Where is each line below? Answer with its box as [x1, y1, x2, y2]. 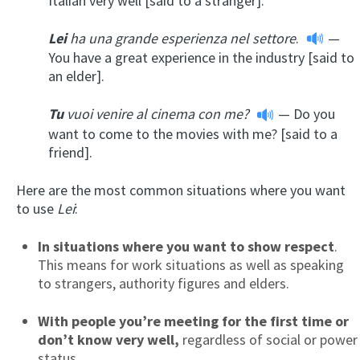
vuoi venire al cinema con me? [63, 104, 249, 124]
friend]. [48, 142, 92, 162]
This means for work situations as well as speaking [38, 255, 344, 274]
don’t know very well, [38, 329, 179, 349]
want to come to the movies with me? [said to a [48, 124, 337, 143]
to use [16, 198, 57, 218]
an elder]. [48, 67, 104, 86]
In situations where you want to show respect [38, 236, 334, 256]
